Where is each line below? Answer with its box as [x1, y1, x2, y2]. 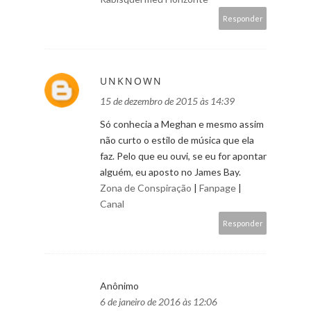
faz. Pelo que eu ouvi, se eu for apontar [100, 149, 267, 162]
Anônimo [100, 279, 139, 292]
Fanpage [199, 181, 236, 194]
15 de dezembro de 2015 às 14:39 [100, 94, 235, 107]
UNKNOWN [100, 74, 162, 87]
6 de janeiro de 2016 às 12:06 [100, 295, 217, 308]
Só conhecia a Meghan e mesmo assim [100, 117, 264, 130]
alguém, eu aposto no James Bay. [100, 165, 241, 178]
